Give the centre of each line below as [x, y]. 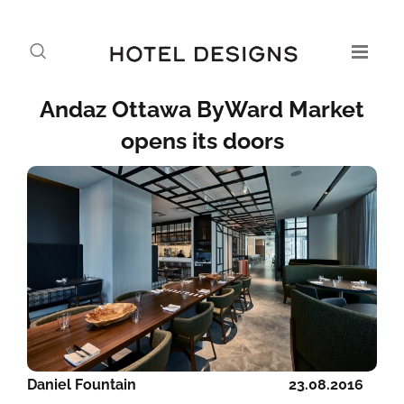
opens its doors [202, 141]
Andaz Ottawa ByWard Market [202, 109]
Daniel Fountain [82, 385]
